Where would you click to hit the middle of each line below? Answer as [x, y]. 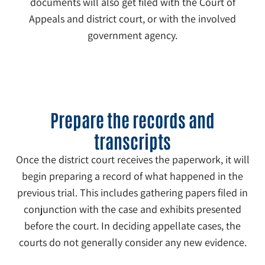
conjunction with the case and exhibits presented [132, 209]
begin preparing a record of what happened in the [132, 176]
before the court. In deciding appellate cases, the [132, 226]
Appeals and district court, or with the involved [132, 19]
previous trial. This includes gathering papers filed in [132, 193]
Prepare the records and [132, 119]
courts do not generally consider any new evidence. [132, 243]
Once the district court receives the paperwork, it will [132, 160]
